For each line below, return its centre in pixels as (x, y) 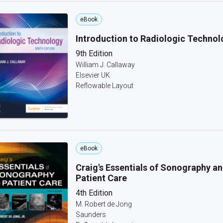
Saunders (91, 215)
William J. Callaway (105, 65)
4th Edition (94, 193)
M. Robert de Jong (104, 204)
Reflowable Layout (105, 86)
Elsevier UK (93, 75)
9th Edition (94, 54)
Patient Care (101, 178)
